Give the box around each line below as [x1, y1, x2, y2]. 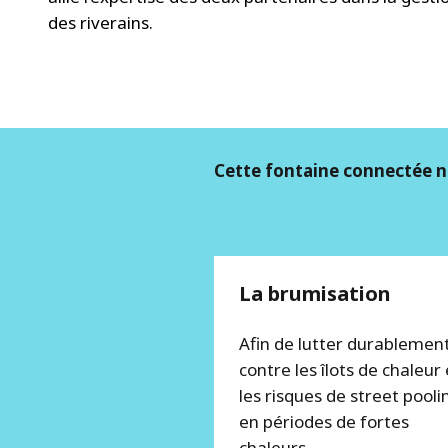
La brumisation [239, 279, 392, 307]
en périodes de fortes [239, 409, 410, 433]
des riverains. [48, 10, 153, 34]
